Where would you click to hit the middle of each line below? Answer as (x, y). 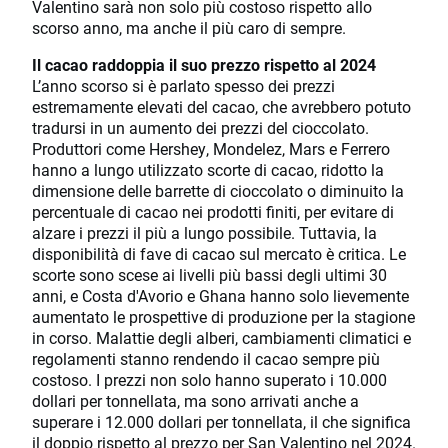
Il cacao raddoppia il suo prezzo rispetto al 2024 (204, 65)
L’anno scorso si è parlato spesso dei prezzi (183, 86)
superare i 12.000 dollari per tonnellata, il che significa (221, 422)
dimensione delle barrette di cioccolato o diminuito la (218, 191)
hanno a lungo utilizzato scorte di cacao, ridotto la (208, 170)
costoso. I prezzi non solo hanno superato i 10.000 (209, 380)
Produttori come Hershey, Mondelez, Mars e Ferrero (211, 149)
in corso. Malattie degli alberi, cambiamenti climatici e (221, 338)
